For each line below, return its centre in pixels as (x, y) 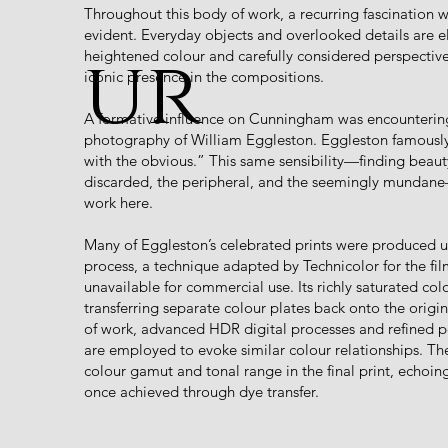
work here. (118, 202)
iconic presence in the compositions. (204, 76)
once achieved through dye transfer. (201, 391)
